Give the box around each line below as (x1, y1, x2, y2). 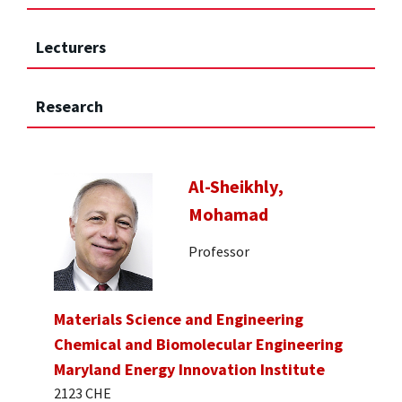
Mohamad (188, 203, 268, 227)
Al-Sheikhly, (188, 175, 284, 199)
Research (36, 96, 103, 118)
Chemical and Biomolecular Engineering (54, 334, 343, 355)
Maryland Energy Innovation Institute (54, 359, 325, 380)
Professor (188, 241, 249, 260)
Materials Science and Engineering (54, 309, 303, 330)
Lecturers (36, 37, 106, 58)
